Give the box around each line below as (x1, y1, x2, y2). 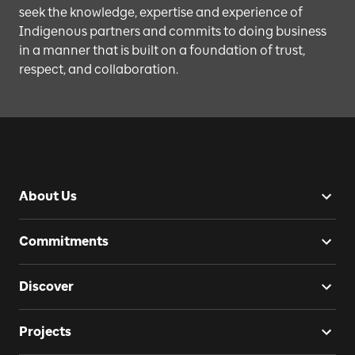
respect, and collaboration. (19, 61, 178, 77)
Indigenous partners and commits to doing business (19, 23, 326, 39)
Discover (19, 278, 74, 294)
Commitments (19, 233, 109, 249)
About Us (19, 188, 77, 204)
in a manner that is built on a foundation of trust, (19, 42, 305, 58)
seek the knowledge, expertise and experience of (19, 4, 303, 20)
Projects (19, 323, 71, 339)
